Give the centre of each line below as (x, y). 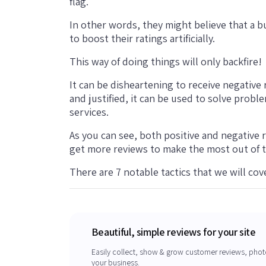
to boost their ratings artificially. (142, 38)
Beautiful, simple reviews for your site (173, 232)
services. (89, 112)
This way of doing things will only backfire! (166, 61)
